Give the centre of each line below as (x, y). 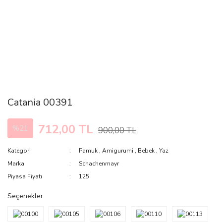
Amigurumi (118, 151)
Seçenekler (25, 196)
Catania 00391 (40, 102)
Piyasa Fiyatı (25, 176)
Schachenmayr (99, 164)
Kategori (19, 151)
